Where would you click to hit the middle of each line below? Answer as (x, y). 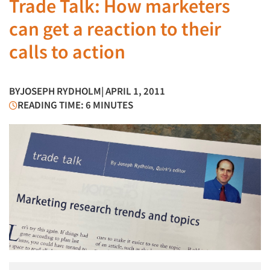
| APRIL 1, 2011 (133, 91)
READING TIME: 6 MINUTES (75, 105)
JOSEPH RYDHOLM (61, 91)
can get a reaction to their (115, 29)
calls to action (67, 52)
